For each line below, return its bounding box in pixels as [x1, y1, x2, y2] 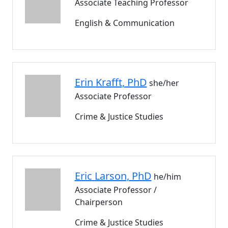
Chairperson [74, 196, 123, 208]
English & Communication [74, 17, 175, 28]
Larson [94, 169, 127, 183]
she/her [149, 77, 179, 89]
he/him [153, 171, 181, 182]
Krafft [95, 75, 122, 89]
